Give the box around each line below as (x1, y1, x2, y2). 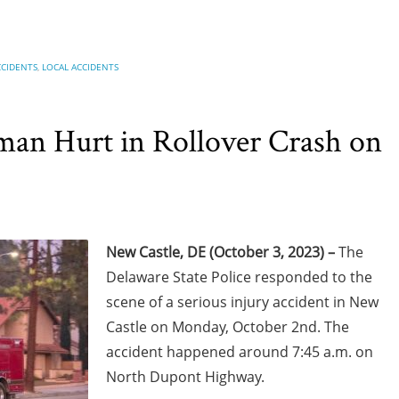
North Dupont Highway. (106, 367, 265, 387)
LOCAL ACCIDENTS (42, 61, 118, 73)
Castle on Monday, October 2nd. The (106, 317, 349, 337)
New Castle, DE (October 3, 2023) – (106, 242, 338, 262)
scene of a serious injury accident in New (106, 292, 379, 312)
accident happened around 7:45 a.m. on (106, 342, 373, 362)
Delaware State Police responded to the (106, 267, 372, 287)
